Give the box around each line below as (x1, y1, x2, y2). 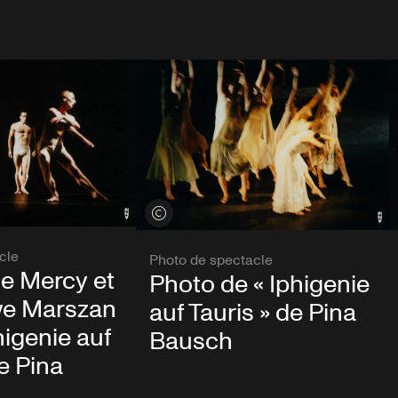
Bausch (148, 324, 233, 360)
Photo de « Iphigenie (148, 267, 370, 303)
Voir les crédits (144, 205, 237, 221)
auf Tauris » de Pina (148, 296, 356, 331)
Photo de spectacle (148, 251, 273, 271)
